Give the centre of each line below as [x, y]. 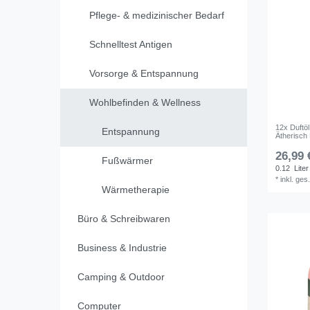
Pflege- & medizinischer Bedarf [157, 16]
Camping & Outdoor [121, 277]
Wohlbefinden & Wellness [145, 103]
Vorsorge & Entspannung [144, 74]
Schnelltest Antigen [131, 45]
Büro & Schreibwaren [124, 219]
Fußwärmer [127, 161]
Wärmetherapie [135, 190]
